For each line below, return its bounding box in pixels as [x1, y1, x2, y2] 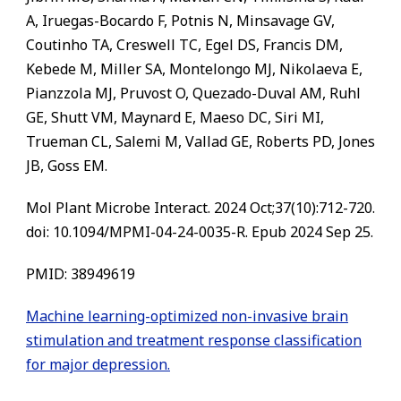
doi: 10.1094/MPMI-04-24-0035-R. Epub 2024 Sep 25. [26, 222, 373, 242]
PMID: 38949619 [26, 264, 135, 284]
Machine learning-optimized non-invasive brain [26, 306, 348, 326]
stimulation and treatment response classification [26, 330, 362, 350]
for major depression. [26, 354, 170, 374]
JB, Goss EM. [26, 156, 107, 175]
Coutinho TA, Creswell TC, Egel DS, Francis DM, [26, 35, 343, 55]
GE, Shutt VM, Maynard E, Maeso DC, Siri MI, [26, 107, 324, 127]
